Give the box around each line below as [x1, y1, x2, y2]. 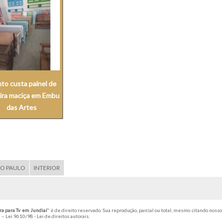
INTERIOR [33, 164, 60, 172]
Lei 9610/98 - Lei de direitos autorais [5, 213, 89, 220]
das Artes [6, 103, 37, 112]
